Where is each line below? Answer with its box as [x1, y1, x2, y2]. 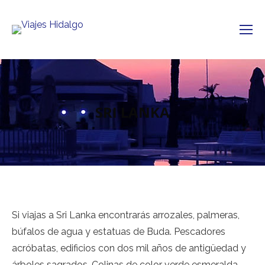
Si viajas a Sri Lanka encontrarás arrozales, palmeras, [12, 209, 240, 221]
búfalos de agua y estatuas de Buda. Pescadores [12, 226, 225, 237]
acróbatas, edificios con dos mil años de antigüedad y [12, 243, 246, 254]
